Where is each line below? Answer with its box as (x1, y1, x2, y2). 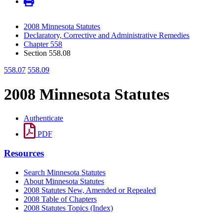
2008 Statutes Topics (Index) (24, 203, 113, 212)
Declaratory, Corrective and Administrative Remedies (24, 31, 189, 40)
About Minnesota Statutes (24, 177, 104, 185)
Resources (4, 147, 44, 158)
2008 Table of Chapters (24, 194, 97, 203)
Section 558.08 (24, 49, 71, 58)
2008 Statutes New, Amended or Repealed (24, 185, 156, 194)
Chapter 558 (24, 40, 62, 49)
